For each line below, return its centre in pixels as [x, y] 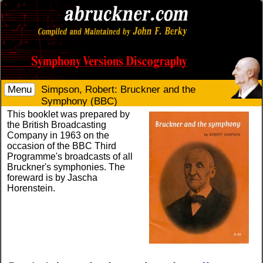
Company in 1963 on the [58, 135]
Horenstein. [31, 188]
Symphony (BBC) [80, 101]
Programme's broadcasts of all [70, 156]
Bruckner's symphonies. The [66, 167]
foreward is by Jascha [53, 178]
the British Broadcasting [57, 125]
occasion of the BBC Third [62, 146]
